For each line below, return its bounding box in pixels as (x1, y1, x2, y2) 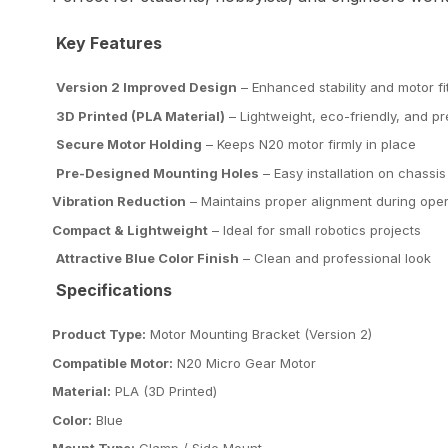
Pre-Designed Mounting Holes (56, 164, 259, 181)
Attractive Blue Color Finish (56, 250, 239, 267)
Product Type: (52, 326, 146, 343)
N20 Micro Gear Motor (173, 354, 316, 371)
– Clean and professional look (239, 250, 431, 267)
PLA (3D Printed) (111, 383, 217, 400)
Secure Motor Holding (56, 136, 202, 153)
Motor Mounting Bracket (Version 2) (146, 326, 372, 343)
